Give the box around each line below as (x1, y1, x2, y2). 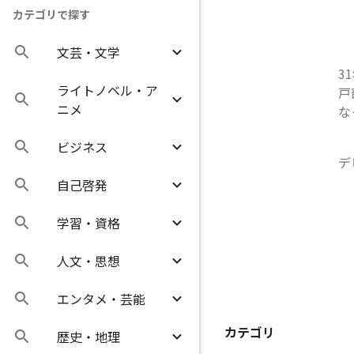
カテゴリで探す (13, 6, 90, 22)
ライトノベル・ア (57, 81, 158, 100)
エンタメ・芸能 (57, 289, 145, 308)
